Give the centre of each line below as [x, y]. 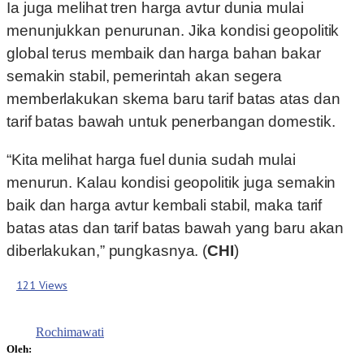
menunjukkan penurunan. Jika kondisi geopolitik [173, 31]
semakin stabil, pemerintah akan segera [145, 76]
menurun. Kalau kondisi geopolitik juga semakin [171, 183]
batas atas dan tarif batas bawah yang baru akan [175, 228]
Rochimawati [70, 332]
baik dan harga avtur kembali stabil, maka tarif [165, 206]
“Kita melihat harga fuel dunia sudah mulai [151, 160]
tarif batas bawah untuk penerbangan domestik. [171, 122]
